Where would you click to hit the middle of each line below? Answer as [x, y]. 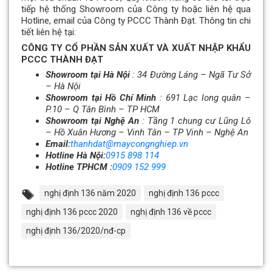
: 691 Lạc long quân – [204, 98]
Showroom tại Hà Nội [88, 75]
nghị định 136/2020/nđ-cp [76, 231]
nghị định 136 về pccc [171, 212]
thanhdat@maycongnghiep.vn [129, 144]
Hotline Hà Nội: [76, 156]
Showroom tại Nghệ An [92, 121]
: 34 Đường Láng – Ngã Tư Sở [191, 75]
